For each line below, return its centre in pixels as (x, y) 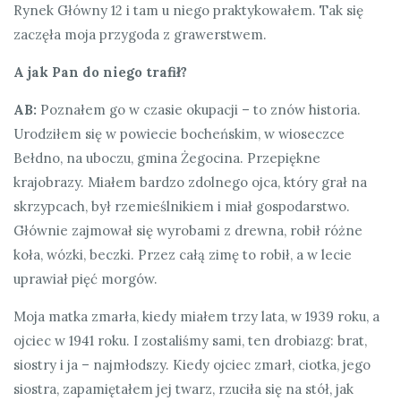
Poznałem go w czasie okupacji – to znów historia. (199, 109)
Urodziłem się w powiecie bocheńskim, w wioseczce (179, 133)
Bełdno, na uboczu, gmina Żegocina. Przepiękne (167, 158)
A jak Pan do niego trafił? (100, 72)
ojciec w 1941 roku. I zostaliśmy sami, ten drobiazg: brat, (190, 340)
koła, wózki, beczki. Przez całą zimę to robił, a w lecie (183, 254)
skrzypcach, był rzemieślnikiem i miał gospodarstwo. (182, 206)
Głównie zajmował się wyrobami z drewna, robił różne (188, 230)
